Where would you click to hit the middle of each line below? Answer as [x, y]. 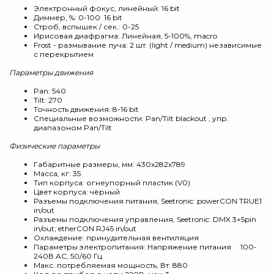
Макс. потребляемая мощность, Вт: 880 [111, 265]
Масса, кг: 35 [57, 173]
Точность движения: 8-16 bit [86, 109]
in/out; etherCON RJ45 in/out [85, 228]
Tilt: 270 [48, 100]
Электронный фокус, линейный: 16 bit [107, 8]
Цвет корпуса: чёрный [77, 192]
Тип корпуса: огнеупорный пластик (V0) [112, 183]
